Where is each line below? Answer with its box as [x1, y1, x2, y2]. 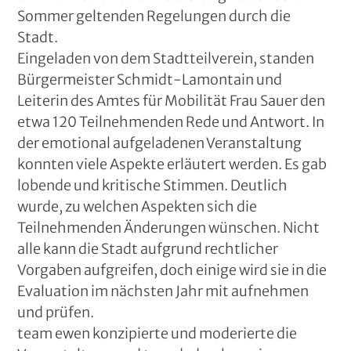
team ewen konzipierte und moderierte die [17, 324, 298, 342]
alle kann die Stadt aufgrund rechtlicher [17, 240, 279, 258]
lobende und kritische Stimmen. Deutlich [17, 176, 288, 194]
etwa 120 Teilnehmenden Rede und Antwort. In [17, 113, 325, 131]
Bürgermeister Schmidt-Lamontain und [17, 71, 283, 89]
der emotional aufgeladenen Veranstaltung [17, 134, 302, 152]
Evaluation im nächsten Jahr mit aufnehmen [17, 282, 309, 300]
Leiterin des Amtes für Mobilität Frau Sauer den [17, 92, 326, 110]
